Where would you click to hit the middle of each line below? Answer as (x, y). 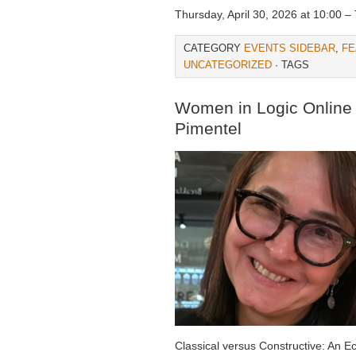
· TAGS (290, 65)
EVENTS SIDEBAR (290, 48)
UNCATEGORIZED (228, 65)
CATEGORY (214, 48)
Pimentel (208, 128)
